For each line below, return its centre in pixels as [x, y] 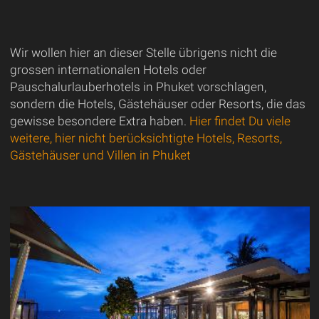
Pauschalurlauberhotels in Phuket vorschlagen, [138, 87]
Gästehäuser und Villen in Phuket [100, 155]
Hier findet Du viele [240, 121]
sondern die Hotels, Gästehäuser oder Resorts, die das [157, 104]
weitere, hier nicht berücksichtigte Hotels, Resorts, [146, 138]
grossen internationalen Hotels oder [108, 69]
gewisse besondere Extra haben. [99, 121]
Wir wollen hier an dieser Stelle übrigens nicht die [143, 52]
